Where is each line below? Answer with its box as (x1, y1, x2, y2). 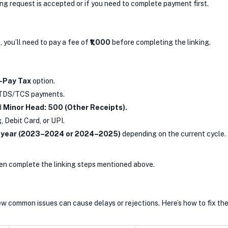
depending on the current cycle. (121, 129, 226, 138)
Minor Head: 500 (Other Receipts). (3, 103, 127, 111)
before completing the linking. (110, 38, 211, 46)
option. (31, 76, 55, 85)
